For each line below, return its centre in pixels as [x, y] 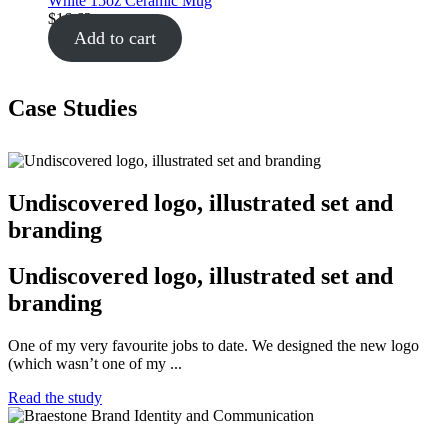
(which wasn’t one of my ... [95, 364]
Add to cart [114, 37]
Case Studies [72, 107]
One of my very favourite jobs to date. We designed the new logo [213, 346]
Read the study [55, 398]
